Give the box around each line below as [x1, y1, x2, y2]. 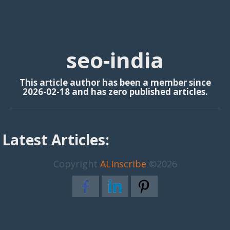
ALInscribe [100, 157, 146, 170]
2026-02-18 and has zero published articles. [22, 86, 208, 98]
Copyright [53, 157, 100, 170]
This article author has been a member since [19, 76, 211, 88]
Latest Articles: [2, 129, 110, 149]
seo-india [66, 45, 164, 74]
